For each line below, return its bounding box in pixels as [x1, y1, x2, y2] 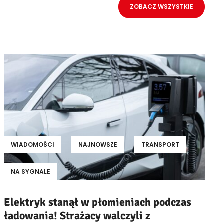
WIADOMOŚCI [10, 140, 54, 149]
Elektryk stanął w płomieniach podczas [3, 195, 191, 209]
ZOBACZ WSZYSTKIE [130, 2, 193, 11]
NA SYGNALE [10, 167, 50, 176]
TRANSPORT [141, 140, 179, 149]
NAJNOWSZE [78, 140, 117, 149]
